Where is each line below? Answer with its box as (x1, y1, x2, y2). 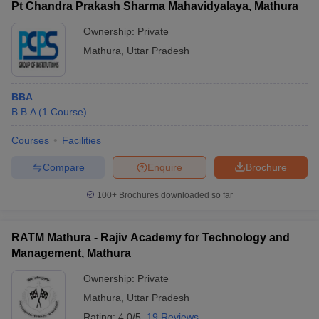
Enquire (147, 161, 182, 173)
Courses (11, 135, 49, 146)
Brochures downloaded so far (117, 190, 233, 200)
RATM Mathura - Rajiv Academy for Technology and (11, 231, 290, 244)
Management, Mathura (11, 247, 131, 259)
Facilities (62, 135, 101, 146)
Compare (42, 161, 85, 173)
